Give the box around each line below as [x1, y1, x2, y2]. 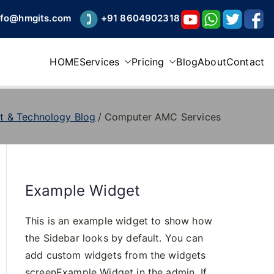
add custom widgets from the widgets [25, 249, 206, 261]
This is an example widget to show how [25, 215, 212, 227]
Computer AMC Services [104, 110, 221, 123]
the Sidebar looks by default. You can [25, 232, 203, 244]
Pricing [131, 56, 165, 68]
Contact [226, 56, 264, 68]
